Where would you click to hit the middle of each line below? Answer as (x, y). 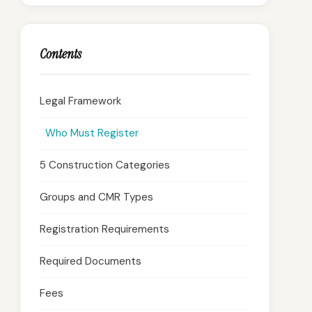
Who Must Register (92, 133)
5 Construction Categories (105, 165)
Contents (61, 54)
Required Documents (91, 261)
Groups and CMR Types (96, 197)
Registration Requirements (104, 229)
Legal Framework (80, 101)
